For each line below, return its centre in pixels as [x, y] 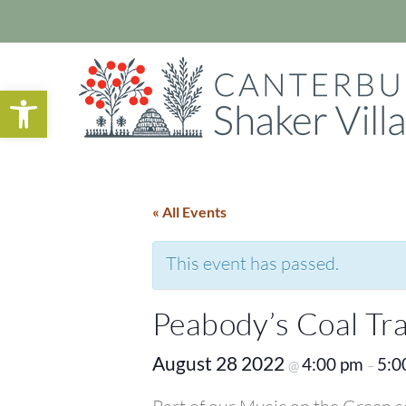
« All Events [189, 212]
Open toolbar [90, 98]
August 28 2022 [220, 363]
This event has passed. [252, 263]
